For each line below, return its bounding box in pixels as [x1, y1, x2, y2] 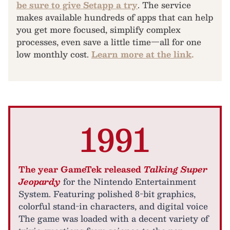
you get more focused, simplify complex [16, 23, 181, 36]
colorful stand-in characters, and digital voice [18, 199, 208, 213]
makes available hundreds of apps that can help [16, 10, 213, 24]
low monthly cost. [16, 47, 91, 61]
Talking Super [144, 162, 207, 176]
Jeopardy [18, 175, 61, 188]
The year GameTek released [18, 162, 144, 176]
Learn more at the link [91, 47, 191, 61]
